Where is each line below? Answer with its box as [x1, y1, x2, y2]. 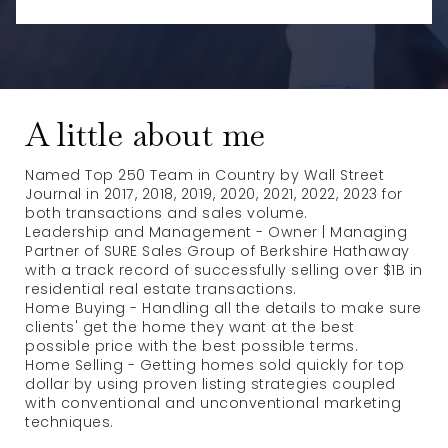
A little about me [25, 114, 266, 155]
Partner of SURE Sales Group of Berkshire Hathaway [25, 241, 410, 261]
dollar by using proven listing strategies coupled [25, 374, 396, 394]
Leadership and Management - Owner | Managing [25, 222, 407, 242]
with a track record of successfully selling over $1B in [25, 260, 423, 280]
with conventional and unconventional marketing [25, 393, 401, 413]
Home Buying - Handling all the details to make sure [25, 298, 422, 318]
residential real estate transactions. [25, 279, 297, 299]
